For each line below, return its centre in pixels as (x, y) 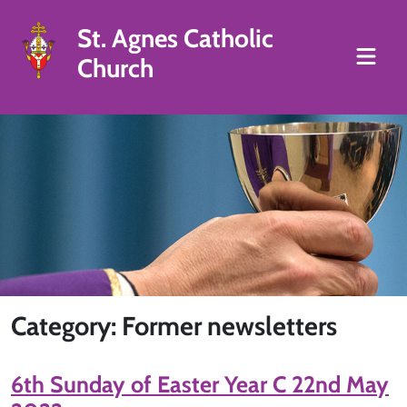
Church (115, 68)
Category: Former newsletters (174, 326)
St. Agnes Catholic (175, 38)
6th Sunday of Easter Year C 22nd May (200, 384)
